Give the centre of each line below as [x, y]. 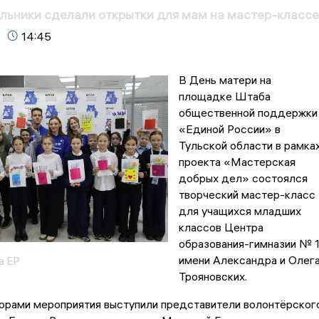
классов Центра [221, 228]
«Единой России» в [229, 129]
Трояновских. [213, 277]
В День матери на [225, 80]
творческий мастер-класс [247, 195]
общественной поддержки [248, 113]
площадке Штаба [224, 96]
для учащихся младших [240, 211]
